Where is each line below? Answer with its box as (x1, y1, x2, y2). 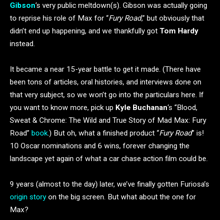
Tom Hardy (160, 26, 198, 35)
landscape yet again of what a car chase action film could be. (10, 154, 208, 163)
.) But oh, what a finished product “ (48, 128, 159, 137)
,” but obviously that (141, 13, 204, 23)
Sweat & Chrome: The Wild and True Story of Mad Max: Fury (10, 115, 206, 125)
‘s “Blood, (167, 103, 197, 112)
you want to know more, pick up (10, 103, 115, 112)
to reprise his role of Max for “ (10, 13, 109, 23)
